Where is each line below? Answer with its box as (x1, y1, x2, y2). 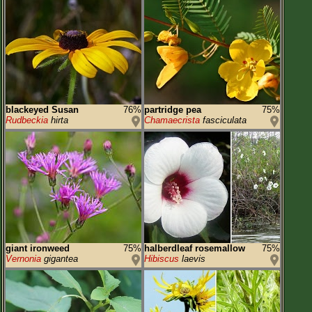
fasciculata (200, 115, 247, 125)
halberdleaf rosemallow (144, 243, 245, 253)
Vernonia (6, 253, 41, 264)
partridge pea (144, 104, 201, 115)
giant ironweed (6, 243, 70, 253)
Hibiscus (144, 253, 179, 264)
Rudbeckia (6, 115, 48, 125)
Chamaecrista (144, 115, 200, 125)
